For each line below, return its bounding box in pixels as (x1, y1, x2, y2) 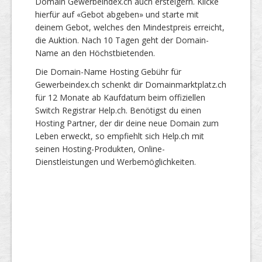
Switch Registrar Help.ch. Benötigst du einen (35, 104, 201, 116)
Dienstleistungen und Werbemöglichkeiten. (35, 156, 196, 167)
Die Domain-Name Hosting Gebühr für (35, 65, 181, 77)
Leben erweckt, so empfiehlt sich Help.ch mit (35, 130, 204, 142)
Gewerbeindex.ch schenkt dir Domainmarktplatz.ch (35, 78, 226, 90)
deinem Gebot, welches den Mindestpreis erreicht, (35, 21, 225, 33)
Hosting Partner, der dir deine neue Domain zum (35, 117, 219, 129)
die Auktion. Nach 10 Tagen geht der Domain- (35, 34, 209, 46)
